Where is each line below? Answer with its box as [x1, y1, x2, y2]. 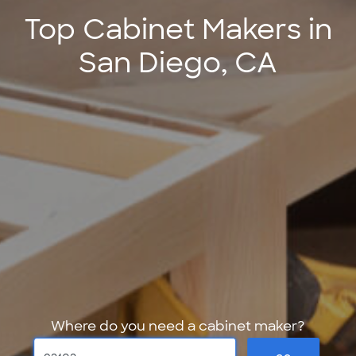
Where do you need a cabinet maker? [51, 317, 305, 335]
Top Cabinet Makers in [24, 11, 332, 48]
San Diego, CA [79, 44, 277, 81]
